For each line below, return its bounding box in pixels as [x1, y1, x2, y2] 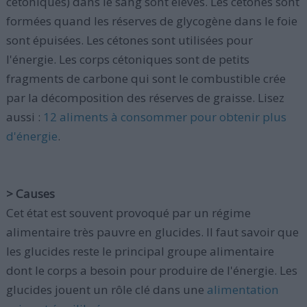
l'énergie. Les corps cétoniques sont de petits [5, 51, 249, 67]
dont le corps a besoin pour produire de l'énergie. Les [5, 262, 297, 278]
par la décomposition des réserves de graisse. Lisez [5, 90, 284, 106]
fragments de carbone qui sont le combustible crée [5, 71, 286, 86]
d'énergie [5, 128, 58, 144]
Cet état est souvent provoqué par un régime [5, 205, 251, 221]
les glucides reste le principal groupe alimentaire [5, 243, 274, 259]
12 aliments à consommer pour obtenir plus [42, 109, 286, 125]
